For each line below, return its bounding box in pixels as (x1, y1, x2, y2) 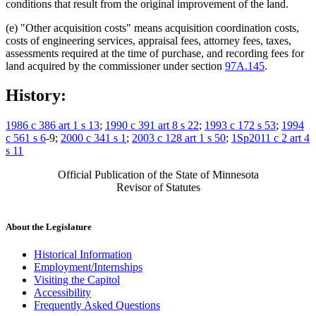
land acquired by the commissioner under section (6, 59, 225, 72)
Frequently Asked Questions (34, 298, 160, 311)
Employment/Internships (34, 260, 142, 273)
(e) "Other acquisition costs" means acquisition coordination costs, (6, 21, 299, 34)
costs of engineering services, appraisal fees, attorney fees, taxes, (6, 34, 291, 47)
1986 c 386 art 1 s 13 (6, 119, 99, 132)
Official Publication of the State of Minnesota (57, 169, 259, 181)
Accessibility (34, 286, 91, 298)
